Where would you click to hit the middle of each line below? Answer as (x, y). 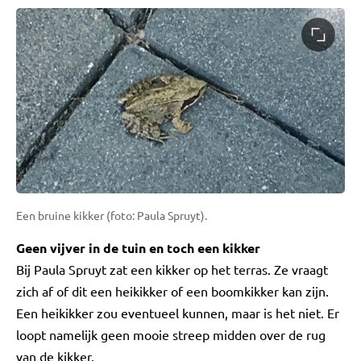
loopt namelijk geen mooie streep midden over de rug (171, 334)
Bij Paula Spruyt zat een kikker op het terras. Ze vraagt (172, 269)
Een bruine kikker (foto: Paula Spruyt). (112, 215)
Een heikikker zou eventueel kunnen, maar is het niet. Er (178, 312)
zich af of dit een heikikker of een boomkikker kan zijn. (172, 290)
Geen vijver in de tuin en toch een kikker (138, 247)
